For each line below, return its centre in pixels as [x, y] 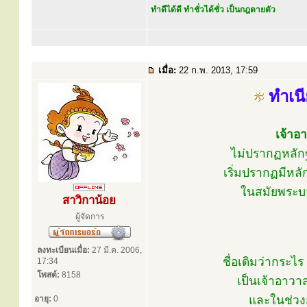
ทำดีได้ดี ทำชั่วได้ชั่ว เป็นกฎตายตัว [213, 10]
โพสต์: [48, 275]
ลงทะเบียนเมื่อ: [63, 250]
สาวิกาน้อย [89, 200]
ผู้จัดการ [90, 217]
